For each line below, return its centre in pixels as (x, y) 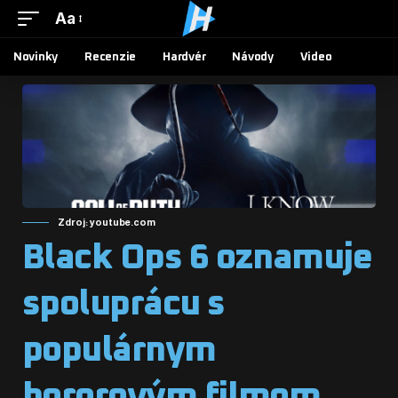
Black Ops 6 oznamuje (197, 258)
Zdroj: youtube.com (107, 223)
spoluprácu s (123, 304)
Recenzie (111, 57)
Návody (253, 57)
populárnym (119, 350)
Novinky (36, 57)
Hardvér (184, 57)
